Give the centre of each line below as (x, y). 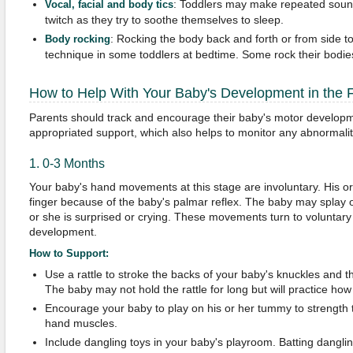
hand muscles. (81, 323)
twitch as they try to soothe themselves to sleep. (164, 20)
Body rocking (77, 39)
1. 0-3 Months (67, 163)
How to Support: (69, 253)
